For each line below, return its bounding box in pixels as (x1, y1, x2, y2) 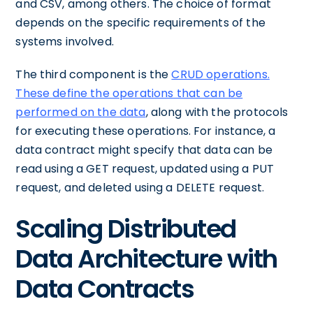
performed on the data (15, 103, 146, 120)
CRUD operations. (171, 66, 270, 82)
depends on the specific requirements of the (15, 14, 265, 31)
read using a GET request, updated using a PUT (15, 160, 275, 177)
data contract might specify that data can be (15, 141, 272, 158)
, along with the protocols (145, 103, 289, 120)
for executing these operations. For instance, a (15, 122, 276, 139)
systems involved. (15, 33, 114, 50)
